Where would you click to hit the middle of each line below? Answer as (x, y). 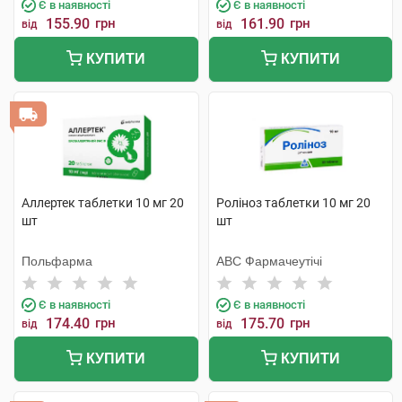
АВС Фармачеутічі (269, 261)
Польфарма (57, 261)
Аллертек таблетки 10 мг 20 (103, 203)
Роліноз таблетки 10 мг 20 (293, 203)
